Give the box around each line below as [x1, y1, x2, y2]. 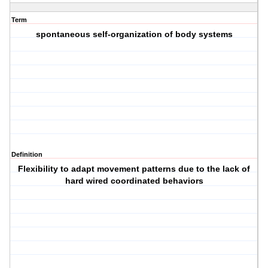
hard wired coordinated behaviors [65, 176, 203, 186]
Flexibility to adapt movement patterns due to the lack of [18, 164, 251, 174]
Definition [11, 151, 42, 159]
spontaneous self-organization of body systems [35, 29, 233, 39]
